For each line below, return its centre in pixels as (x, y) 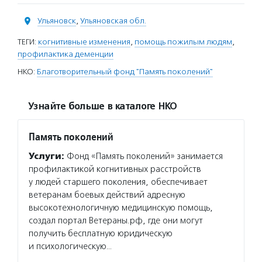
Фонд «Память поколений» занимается (144, 156)
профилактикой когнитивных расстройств (115, 169)
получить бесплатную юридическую (101, 233)
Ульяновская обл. (113, 21)
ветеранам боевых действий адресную (107, 195)
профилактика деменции (65, 54)
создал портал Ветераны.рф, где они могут (116, 220)
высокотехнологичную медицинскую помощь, (121, 208)
